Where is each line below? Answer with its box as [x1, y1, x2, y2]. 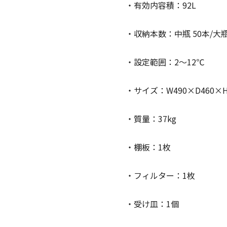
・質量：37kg [126, 112, 176, 125]
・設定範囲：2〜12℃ [126, 56, 204, 68]
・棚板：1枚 [126, 141, 171, 154]
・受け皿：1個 [126, 198, 179, 210]
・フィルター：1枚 [126, 169, 195, 182]
